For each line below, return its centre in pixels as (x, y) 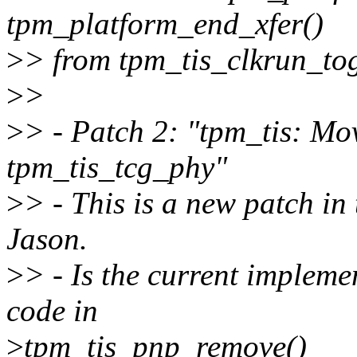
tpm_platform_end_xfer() (165, 24)
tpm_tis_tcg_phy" (117, 167)
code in (52, 311)
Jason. (47, 239)
